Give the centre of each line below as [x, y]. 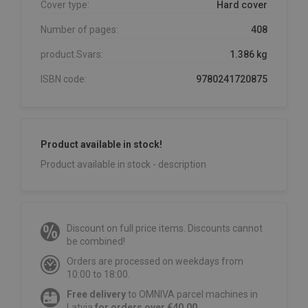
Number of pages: [79, 30]
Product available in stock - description [123, 165]
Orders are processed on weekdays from [155, 262]
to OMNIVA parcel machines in [192, 295]
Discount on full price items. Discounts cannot [165, 229]
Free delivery [96, 295]
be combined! [96, 242]
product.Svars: [72, 55]
